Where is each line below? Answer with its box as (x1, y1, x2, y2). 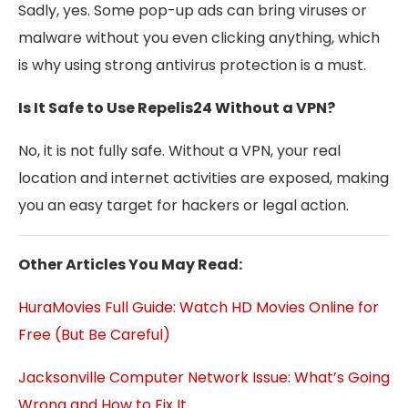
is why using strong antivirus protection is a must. (18, 55, 366, 76)
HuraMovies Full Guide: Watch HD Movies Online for (18, 297, 379, 319)
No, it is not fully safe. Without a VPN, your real (18, 140, 341, 162)
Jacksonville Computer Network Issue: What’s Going (18, 367, 390, 389)
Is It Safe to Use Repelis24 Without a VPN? (18, 97, 335, 119)
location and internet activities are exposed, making (18, 168, 389, 189)
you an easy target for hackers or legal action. (18, 195, 349, 217)
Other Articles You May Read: (18, 254, 242, 276)
